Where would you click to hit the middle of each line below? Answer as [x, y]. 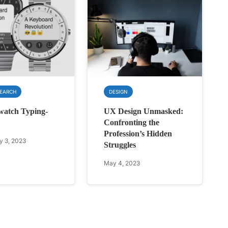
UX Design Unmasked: [144, 111]
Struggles [120, 145]
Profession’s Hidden [138, 134]
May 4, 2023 [122, 163]
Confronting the [132, 123]
